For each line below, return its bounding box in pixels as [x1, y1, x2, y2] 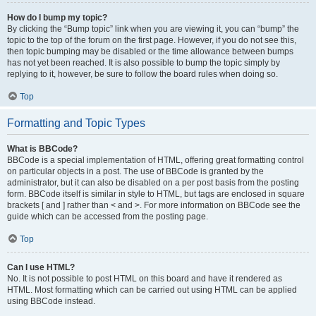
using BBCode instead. [7, 296, 95, 306]
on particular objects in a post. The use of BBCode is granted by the [7, 166, 264, 176]
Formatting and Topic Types [7, 117, 145, 129]
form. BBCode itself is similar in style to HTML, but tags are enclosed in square [7, 189, 305, 199]
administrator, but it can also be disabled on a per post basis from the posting [7, 178, 299, 188]
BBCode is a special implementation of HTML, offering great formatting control [7, 155, 304, 165]
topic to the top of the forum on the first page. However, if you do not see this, [7, 35, 296, 45]
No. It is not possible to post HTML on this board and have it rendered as [7, 274, 282, 284]
